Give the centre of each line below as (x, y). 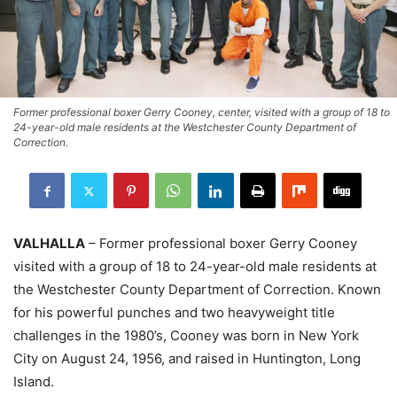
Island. (34, 382)
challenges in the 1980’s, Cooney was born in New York (186, 336)
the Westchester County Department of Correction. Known (197, 290)
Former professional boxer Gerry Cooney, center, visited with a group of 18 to (202, 113)
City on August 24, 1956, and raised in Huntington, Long (187, 359)
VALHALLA (49, 244)
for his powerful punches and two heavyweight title (174, 313)
